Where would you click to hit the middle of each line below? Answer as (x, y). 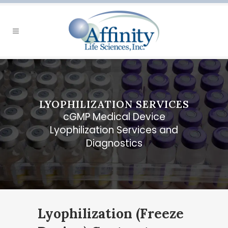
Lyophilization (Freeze (111, 214)
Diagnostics (114, 143)
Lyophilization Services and (114, 130)
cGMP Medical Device (114, 117)
